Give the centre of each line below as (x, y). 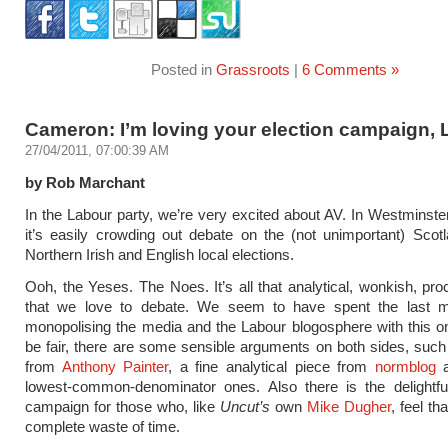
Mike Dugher (349, 406)
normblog (405, 366)
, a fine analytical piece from (271, 366)
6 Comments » (350, 69)
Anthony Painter (115, 366)
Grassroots (253, 69)
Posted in (183, 69)
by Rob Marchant (85, 182)
